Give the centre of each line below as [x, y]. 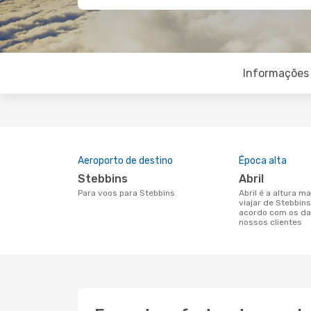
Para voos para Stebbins [129, 193]
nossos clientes [270, 222]
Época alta [263, 161]
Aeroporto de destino [125, 161]
